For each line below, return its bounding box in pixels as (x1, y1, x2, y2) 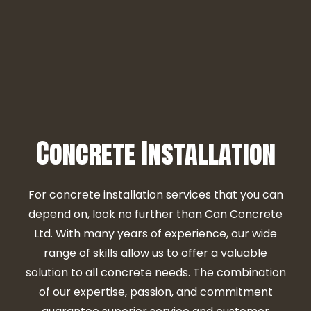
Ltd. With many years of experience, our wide (34, 225, 277, 242)
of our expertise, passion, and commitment (38, 283, 273, 300)
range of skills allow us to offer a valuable (44, 244, 267, 261)
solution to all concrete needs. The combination (25, 264, 286, 280)
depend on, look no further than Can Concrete (28, 205, 283, 222)
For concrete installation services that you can (28, 186, 283, 203)
